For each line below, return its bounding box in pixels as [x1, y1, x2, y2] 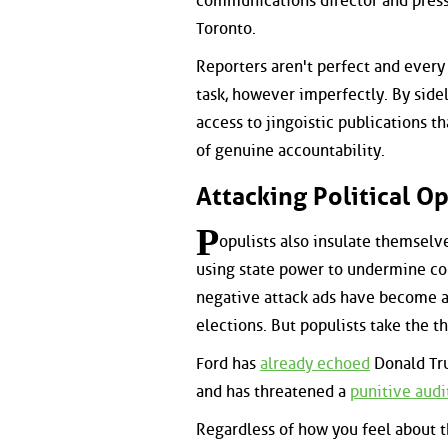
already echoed [260, 353, 370, 373]
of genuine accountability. [196, 140, 385, 160]
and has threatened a [196, 381, 350, 401]
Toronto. [196, 19, 256, 39]
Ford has [196, 353, 260, 373]
